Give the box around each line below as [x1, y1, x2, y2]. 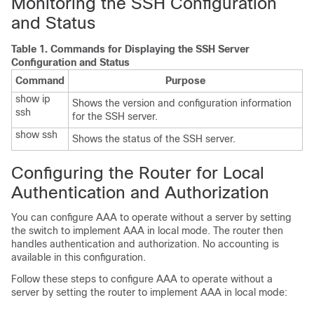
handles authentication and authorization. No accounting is [11, 238, 279, 250]
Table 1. [11, 43, 50, 55]
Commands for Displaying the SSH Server [50, 43, 250, 55]
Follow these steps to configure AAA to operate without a [11, 273, 273, 285]
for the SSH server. [72, 111, 158, 122]
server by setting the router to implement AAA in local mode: [11, 287, 287, 298]
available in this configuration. [11, 252, 146, 263]
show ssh [15, 129, 57, 140]
